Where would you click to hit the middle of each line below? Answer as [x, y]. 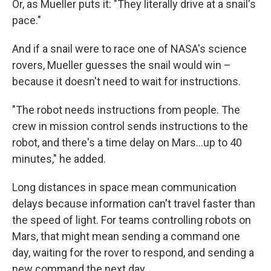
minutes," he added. [59, 159]
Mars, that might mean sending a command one [126, 236]
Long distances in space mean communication [124, 187]
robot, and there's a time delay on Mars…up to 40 [127, 142]
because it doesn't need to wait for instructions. [126, 81]
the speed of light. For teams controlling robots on [132, 220]
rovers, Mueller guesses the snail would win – [122, 65]
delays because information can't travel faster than [134, 204]
